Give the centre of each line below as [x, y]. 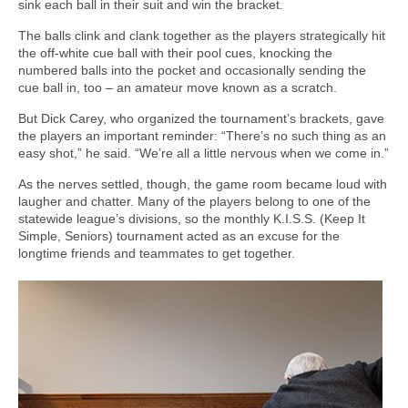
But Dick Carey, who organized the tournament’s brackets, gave [201, 119]
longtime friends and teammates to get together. [157, 254]
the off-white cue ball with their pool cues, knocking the [175, 53]
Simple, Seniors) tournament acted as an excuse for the [179, 236]
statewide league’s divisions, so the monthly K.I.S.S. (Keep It [192, 219]
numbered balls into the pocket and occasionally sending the [192, 71]
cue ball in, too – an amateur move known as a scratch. [178, 88]
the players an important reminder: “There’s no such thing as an [202, 136]
